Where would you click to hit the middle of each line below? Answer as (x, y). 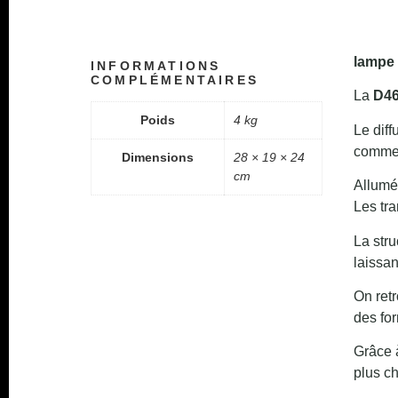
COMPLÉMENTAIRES (175, 80)
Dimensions (158, 157)
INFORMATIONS (156, 66)
